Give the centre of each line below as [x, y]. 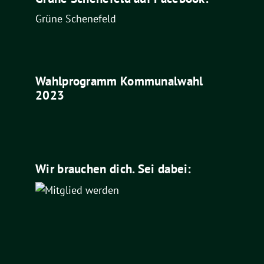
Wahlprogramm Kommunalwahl [119, 81]
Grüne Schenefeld [76, 18]
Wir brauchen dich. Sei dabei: [113, 169]
